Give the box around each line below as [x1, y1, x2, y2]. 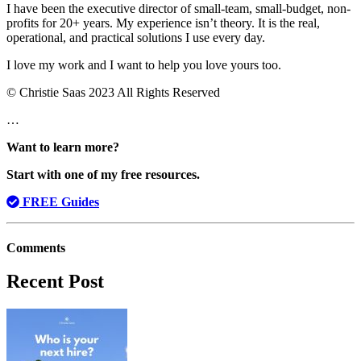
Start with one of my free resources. [6, 167, 200, 181]
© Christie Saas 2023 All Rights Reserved [6, 85, 220, 99]
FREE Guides [19, 194, 99, 209]
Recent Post [6, 270, 104, 292]
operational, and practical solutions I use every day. [6, 30, 265, 44]
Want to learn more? [6, 139, 119, 154]
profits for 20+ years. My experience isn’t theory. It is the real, [6, 15, 320, 30]
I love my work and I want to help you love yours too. [6, 57, 281, 72]
